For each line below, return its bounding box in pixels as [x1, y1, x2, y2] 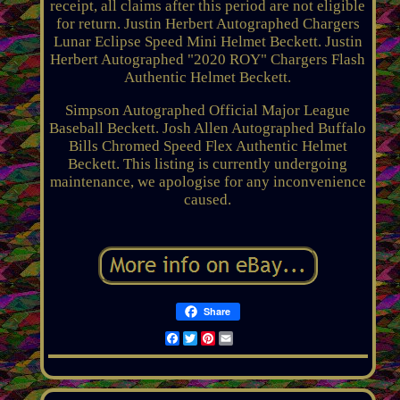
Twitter [196, 329, 242, 346]
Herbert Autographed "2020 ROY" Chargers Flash [50, 50, 366, 68]
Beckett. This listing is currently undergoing [68, 154, 348, 172]
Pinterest [214, 329, 271, 346]
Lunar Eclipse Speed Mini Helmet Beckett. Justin [53, 32, 362, 50]
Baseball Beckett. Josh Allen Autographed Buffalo [49, 119, 367, 137]
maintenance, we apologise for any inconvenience [49, 172, 366, 190]
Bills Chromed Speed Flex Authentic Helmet [68, 137, 347, 154]
